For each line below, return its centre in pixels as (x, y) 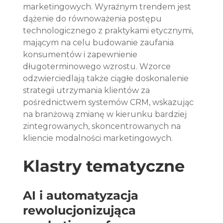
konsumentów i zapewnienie (81, 54)
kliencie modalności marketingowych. (98, 138)
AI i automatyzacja (83, 195)
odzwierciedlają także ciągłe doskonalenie (107, 78)
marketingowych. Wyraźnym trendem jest (108, 6)
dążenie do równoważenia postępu (94, 18)
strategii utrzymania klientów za (88, 90)
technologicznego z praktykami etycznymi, (109, 30)
